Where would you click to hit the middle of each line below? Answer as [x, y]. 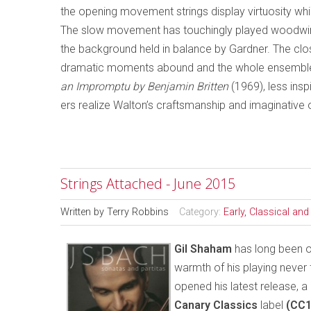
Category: [201, 212]
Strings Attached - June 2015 [148, 184]
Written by [84, 212]
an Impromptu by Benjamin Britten [144, 86]
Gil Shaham [203, 249]
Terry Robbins [138, 212]
